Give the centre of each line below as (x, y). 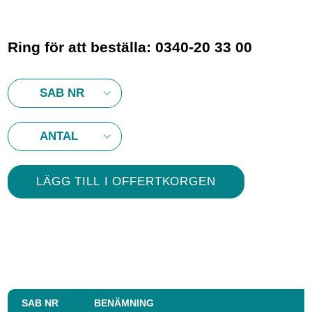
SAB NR (40, 303)
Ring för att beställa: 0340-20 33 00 (130, 47)
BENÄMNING (124, 303)
